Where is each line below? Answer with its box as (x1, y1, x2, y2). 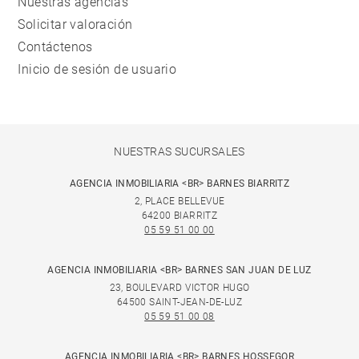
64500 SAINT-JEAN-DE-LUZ (116, 296, 243, 309)
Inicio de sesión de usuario (18, 62, 177, 78)
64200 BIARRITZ (141, 210, 218, 222)
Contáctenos (18, 39, 93, 55)
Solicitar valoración (18, 17, 133, 33)
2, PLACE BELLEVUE (134, 196, 225, 208)
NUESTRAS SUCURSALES (114, 145, 245, 159)
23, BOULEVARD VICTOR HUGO (109, 282, 250, 294)
